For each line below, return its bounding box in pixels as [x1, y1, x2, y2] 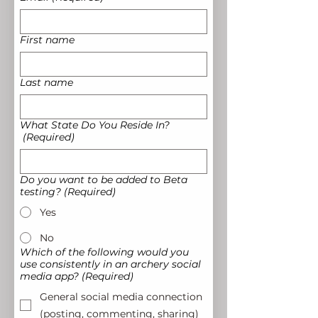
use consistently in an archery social [20, 258, 201, 270]
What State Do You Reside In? [20, 119, 170, 131]
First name [20, 33, 75, 46]
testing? [20, 185, 61, 198]
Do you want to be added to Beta [20, 173, 187, 186]
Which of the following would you [20, 246, 189, 258]
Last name [20, 76, 73, 89]
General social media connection [40, 290, 202, 303]
